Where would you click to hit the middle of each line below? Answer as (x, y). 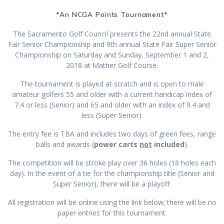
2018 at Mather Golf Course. (112, 65)
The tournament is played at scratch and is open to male (112, 84)
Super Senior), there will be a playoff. (112, 184)
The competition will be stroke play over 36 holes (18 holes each (112, 163)
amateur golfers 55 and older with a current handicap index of (112, 94)
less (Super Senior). (112, 115)
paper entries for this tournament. (112, 213)
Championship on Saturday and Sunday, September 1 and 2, (112, 55)
